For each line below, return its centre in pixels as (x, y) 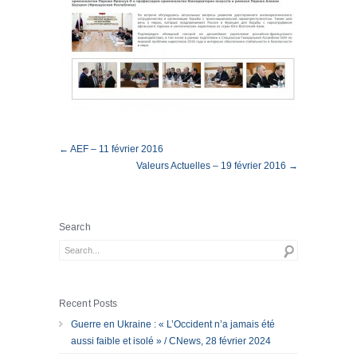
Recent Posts (88, 304)
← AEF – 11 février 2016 (111, 149)
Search (75, 227)
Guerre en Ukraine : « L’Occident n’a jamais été (173, 324)
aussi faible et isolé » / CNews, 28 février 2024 (171, 341)
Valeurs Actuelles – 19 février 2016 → (217, 166)
